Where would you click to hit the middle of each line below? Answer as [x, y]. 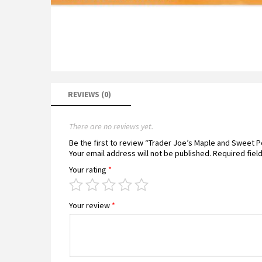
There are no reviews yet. [111, 126]
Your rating [89, 170]
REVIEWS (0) [89, 94]
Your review [90, 205]
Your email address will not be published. [140, 153]
